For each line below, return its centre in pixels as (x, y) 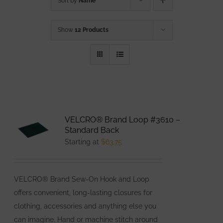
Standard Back (92, 130)
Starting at (83, 142)
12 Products (91, 30)
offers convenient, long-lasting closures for (83, 192)
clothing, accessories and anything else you (85, 206)
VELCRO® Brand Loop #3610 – (123, 119)
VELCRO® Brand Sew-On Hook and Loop (82, 179)
